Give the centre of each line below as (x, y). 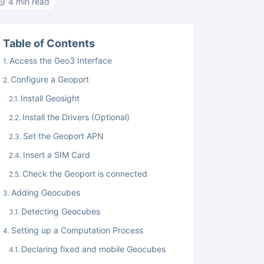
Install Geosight (50, 98)
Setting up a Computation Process (77, 230)
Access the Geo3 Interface (62, 60)
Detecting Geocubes (61, 211)
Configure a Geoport (50, 79)
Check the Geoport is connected (85, 174)
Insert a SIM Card (57, 155)
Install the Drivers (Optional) (77, 117)
